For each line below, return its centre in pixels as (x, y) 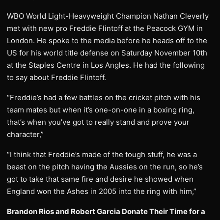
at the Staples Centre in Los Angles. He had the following (106, 65)
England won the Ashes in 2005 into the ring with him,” (102, 191)
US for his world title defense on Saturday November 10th (107, 53)
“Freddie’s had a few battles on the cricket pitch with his (104, 97)
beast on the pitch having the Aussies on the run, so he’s (105, 167)
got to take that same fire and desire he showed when (100, 179)
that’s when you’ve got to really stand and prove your (98, 122)
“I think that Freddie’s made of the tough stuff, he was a (102, 154)
